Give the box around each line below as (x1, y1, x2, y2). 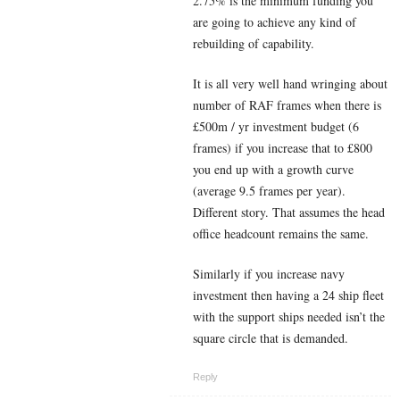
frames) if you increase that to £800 (193, 138, 372, 156)
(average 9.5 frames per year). (193, 181, 346, 199)
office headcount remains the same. (193, 224, 369, 242)
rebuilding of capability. (193, 34, 314, 52)
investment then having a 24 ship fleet (193, 286, 384, 304)
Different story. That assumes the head (193, 203, 385, 221)
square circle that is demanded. (193, 329, 348, 346)
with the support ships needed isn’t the (193, 307, 385, 325)
